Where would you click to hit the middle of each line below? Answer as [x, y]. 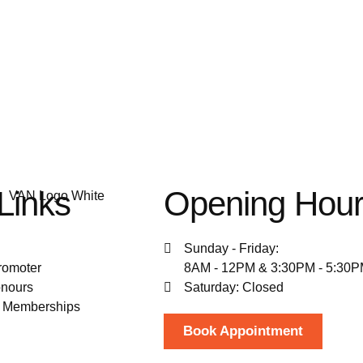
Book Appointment [243, 331]
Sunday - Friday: [231, 249]
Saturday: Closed [234, 288]
